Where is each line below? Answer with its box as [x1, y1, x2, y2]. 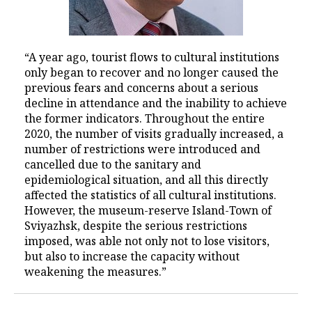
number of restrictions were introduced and [24, 141, 260, 157]
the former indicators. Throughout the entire [24, 111, 265, 126]
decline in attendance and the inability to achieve [24, 95, 287, 111]
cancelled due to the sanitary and [24, 157, 201, 172]
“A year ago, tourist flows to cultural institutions [24, 49, 279, 65]
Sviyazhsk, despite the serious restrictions [24, 218, 247, 233]
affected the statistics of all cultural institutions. [24, 187, 276, 203]
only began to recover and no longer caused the [24, 65, 279, 80]
